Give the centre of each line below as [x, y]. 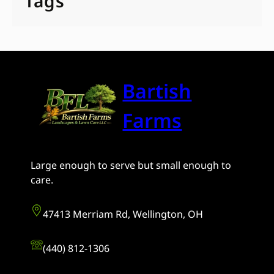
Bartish [157, 91]
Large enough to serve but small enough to [131, 165]
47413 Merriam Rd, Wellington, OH [123, 214]
